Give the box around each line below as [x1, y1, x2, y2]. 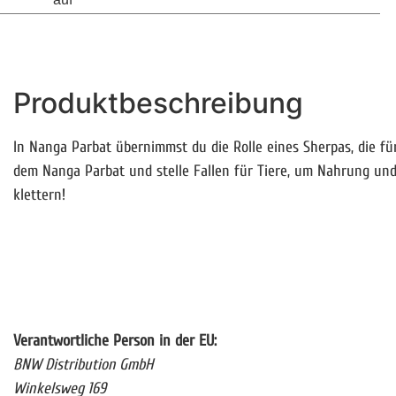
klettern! [13, 185, 65, 204]
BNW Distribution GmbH [13, 355, 154, 375]
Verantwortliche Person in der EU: [13, 331, 217, 351]
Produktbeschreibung [13, 85, 303, 120]
